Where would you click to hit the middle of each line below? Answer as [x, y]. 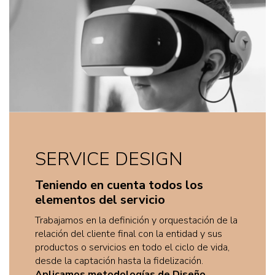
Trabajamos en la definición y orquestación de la [136, 220]
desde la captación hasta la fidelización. [119, 261]
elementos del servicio [100, 199]
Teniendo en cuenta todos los [119, 185]
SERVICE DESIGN [109, 159]
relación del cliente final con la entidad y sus [129, 234]
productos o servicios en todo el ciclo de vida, [132, 247]
